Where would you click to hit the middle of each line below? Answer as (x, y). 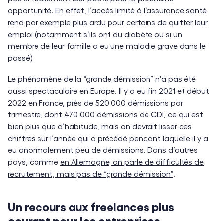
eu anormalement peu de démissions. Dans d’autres (103, 150)
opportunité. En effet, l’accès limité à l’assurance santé (107, 10)
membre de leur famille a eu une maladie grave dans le (107, 45)
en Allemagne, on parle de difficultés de (132, 162)
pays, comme (34, 162)
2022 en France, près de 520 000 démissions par (95, 103)
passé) (20, 57)
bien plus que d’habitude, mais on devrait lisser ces (100, 126)
